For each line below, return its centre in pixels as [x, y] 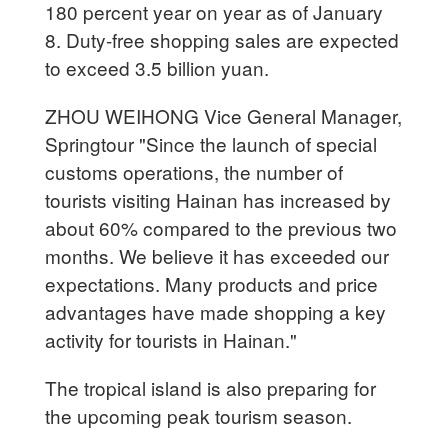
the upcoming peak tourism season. [201, 415]
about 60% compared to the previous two [221, 227]
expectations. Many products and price [212, 283]
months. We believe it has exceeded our [217, 255]
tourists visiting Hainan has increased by [218, 199]
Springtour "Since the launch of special [211, 143]
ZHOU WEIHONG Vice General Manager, [224, 115]
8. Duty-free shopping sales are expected [222, 39]
